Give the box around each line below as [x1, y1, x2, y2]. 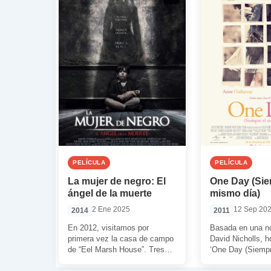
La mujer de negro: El [68, 176, 166, 186]
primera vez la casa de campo [68, 234, 174, 243]
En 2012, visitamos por [68, 223, 149, 232]
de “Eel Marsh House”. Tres [68, 245, 165, 254]
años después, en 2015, [68, 256, 152, 265]
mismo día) [210, 188, 260, 198]
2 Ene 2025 [92, 205, 130, 214]
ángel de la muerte [68, 188, 152, 198]
